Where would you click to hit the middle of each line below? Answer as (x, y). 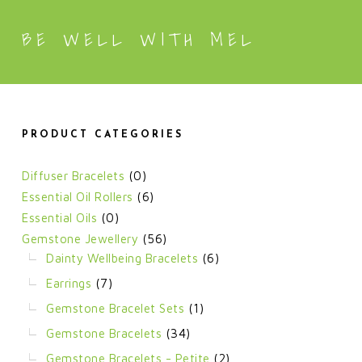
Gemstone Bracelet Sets (115, 308)
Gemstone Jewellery (80, 239)
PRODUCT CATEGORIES (103, 135)
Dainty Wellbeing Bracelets (122, 258)
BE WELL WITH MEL (139, 40)
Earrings (69, 283)
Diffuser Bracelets (73, 176)
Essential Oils (59, 218)
